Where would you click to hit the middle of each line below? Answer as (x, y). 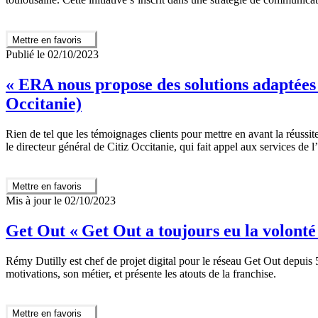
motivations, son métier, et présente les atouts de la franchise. (142, 273)
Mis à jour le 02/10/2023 (61, 200)
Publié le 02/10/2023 (52, 54)
